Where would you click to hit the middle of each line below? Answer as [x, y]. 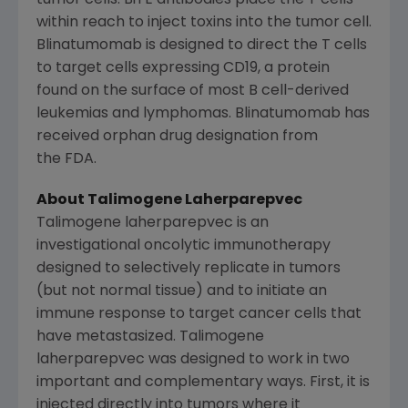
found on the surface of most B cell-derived [193, 92]
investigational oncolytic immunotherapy [184, 246]
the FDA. [66, 160]
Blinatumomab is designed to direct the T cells [202, 46]
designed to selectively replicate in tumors [189, 269]
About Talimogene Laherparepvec [169, 201]
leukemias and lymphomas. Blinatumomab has [203, 114]
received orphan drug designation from [177, 137]
